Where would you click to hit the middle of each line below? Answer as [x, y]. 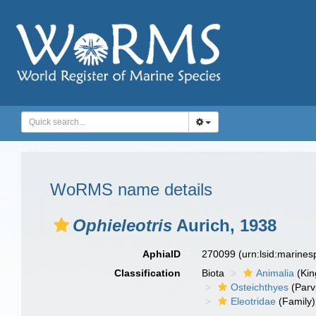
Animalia [275, 273]
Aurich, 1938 [224, 225]
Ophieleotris [122, 225]
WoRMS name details [131, 189]
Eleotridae [254, 301]
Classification [148, 273]
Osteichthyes [260, 287]
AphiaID [162, 254]
